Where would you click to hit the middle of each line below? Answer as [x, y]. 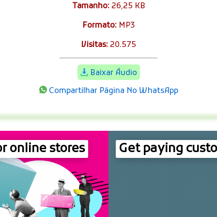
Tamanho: [91, 6]
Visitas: [94, 45]
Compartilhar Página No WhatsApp [113, 91]
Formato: [99, 25]
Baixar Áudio [113, 73]
